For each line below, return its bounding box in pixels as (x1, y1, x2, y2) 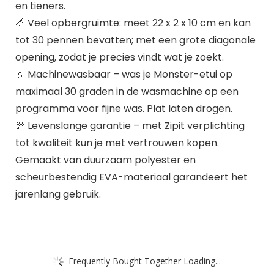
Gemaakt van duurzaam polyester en (15, 152, 196, 167)
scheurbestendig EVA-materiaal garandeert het (15, 169, 248, 184)
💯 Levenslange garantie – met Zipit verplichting (15, 118, 245, 133)
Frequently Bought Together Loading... (68, 254, 221, 267)
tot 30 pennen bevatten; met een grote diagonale (15, 32, 256, 47)
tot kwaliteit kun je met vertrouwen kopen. (15, 135, 219, 150)
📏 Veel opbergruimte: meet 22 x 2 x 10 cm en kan (15, 15, 251, 30)
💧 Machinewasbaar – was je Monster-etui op (15, 67, 232, 81)
